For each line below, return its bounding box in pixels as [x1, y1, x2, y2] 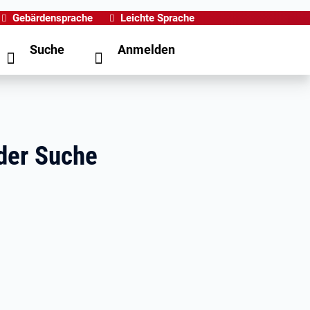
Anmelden [118, 42, 175, 57]
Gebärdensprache [12, 12, 93, 24]
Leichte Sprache [120, 12, 194, 24]
